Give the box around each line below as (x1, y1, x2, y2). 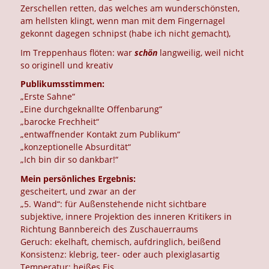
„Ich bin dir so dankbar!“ (20, 154, 119, 166)
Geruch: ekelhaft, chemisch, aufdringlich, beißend (20, 235, 222, 247)
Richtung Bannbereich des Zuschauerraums (20, 223, 199, 235)
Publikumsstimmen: (20, 78, 105, 90)
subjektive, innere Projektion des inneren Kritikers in (20, 210, 232, 222)
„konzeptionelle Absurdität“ (20, 141, 131, 153)
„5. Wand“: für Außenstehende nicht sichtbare (20, 198, 207, 210)
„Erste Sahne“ (20, 91, 76, 103)
